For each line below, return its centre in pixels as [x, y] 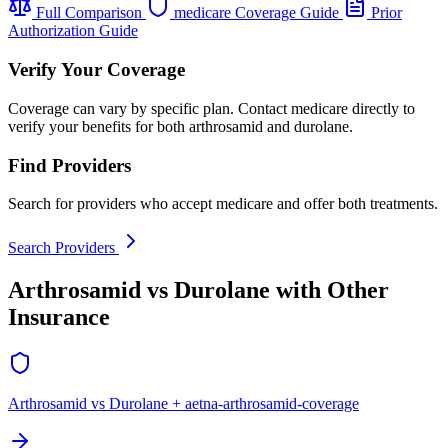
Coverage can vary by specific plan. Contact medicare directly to [211, 108]
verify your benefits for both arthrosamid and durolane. [180, 126]
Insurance [59, 317]
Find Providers [69, 165]
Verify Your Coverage [96, 70]
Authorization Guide [73, 31]
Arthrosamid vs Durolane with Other [198, 290]
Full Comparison [89, 13]
